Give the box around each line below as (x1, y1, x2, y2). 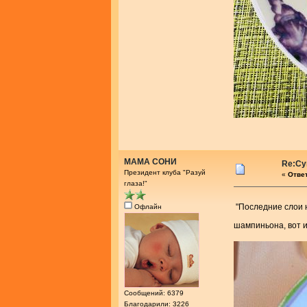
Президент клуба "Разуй (124, 169, 206, 177)
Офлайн (132, 203, 162, 211)
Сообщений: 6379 (124, 289, 184, 297)
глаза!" (124, 180, 147, 188)
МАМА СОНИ (124, 157, 177, 167)
